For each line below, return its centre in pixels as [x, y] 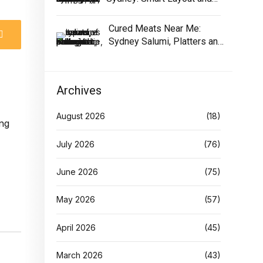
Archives [79, 91]
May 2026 [76, 200]
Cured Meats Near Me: [155, 29]
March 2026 [80, 255]
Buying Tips [133, 55]
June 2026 [77, 171]
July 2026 [75, 144]
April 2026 [76, 227]
